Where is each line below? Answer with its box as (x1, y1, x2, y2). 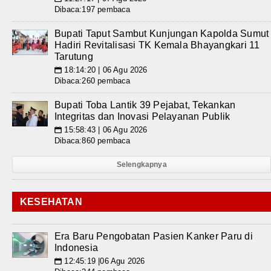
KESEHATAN (20, 197, 82, 207)
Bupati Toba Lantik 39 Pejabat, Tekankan (54, 100, 236, 110)
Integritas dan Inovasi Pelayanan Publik (54, 111, 230, 122)
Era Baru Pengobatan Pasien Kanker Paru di (54, 231, 253, 241)
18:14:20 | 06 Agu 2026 (62, 65, 148, 74)
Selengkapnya (116, 160, 167, 169)
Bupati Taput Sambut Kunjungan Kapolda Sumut (54, 28, 269, 39)
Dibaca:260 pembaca (54, 76, 131, 85)
